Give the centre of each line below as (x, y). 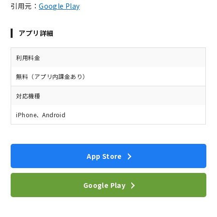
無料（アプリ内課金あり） (52, 77)
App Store (104, 156)
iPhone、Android (41, 115)
